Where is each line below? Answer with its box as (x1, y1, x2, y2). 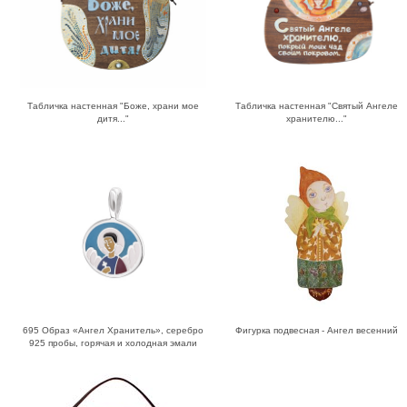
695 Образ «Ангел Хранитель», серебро (22, 325, 203, 336)
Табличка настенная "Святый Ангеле (235, 101, 399, 112)
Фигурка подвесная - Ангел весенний (235, 325, 399, 336)
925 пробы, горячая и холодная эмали (28, 338, 197, 349)
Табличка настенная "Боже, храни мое (26, 101, 199, 112)
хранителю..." (286, 114, 348, 124)
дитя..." (96, 114, 129, 124)
